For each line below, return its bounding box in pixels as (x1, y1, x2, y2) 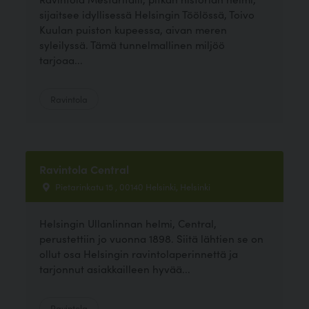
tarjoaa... (39, 52, 83, 67)
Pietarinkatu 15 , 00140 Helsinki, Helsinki (53, 179, 211, 192)
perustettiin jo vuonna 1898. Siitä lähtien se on (39, 230, 264, 246)
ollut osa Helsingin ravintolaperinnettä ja (39, 246, 239, 261)
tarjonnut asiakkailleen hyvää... (39, 261, 191, 276)
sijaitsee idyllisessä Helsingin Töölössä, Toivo (39, 6, 255, 21)
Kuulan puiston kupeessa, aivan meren (39, 21, 228, 37)
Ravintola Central (39, 161, 130, 177)
